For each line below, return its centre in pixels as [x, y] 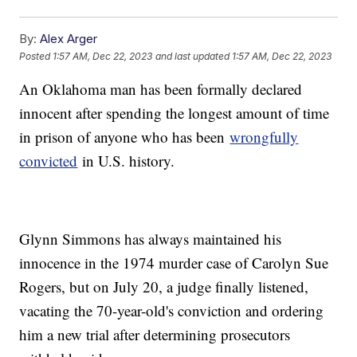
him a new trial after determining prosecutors [155, 335]
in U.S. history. [126, 161]
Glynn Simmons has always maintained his [151, 239]
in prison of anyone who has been [125, 137]
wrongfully [264, 137]
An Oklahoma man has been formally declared [161, 89]
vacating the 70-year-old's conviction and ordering [172, 311]
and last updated [193, 56]
